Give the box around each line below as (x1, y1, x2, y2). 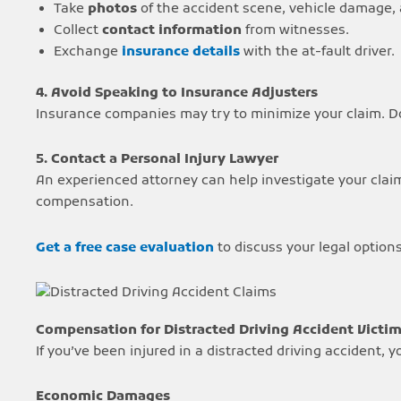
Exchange (54, 42, 122, 61)
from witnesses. (242, 21, 349, 39)
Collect (54, 21, 102, 39)
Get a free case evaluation (36, 238, 214, 257)
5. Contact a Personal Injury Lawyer (36, 150, 278, 169)
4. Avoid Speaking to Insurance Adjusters (36, 84, 318, 102)
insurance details (122, 42, 240, 61)
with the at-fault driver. (240, 42, 395, 61)
